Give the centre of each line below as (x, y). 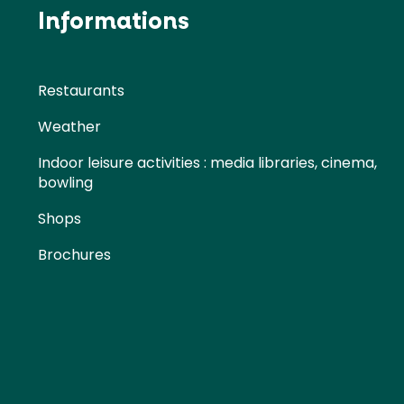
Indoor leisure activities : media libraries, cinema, (207, 163)
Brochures (74, 255)
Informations (114, 22)
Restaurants (81, 91)
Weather (69, 127)
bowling (65, 183)
